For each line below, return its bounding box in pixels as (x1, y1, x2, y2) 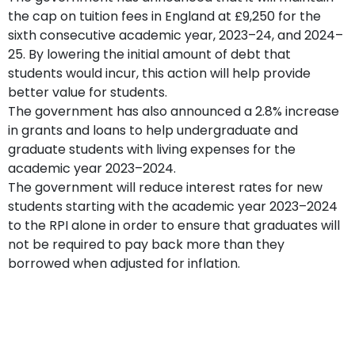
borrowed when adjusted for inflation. (8, 254, 240, 273)
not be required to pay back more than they (8, 235, 284, 254)
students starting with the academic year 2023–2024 (8, 197, 338, 216)
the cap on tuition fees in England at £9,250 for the (8, 6, 321, 25)
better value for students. (8, 82, 167, 101)
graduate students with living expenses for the (8, 139, 296, 158)
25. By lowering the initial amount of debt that (8, 44, 291, 63)
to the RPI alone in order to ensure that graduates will (8, 216, 340, 235)
